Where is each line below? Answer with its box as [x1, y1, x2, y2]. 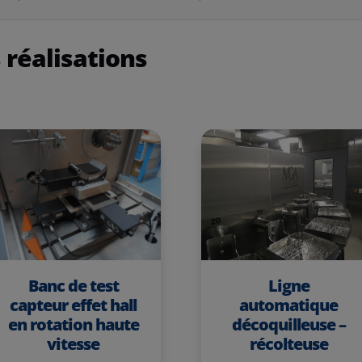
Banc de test [27, 274, 119, 297]
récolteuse [249, 333, 328, 355]
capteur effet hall [10, 293, 137, 316]
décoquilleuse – [231, 314, 346, 335]
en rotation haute [7, 313, 139, 335]
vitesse [47, 332, 100, 355]
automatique [239, 294, 339, 316]
